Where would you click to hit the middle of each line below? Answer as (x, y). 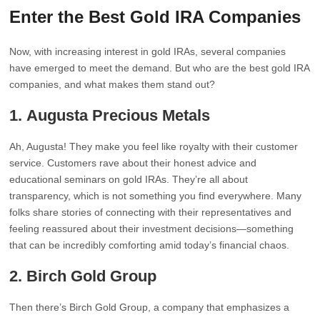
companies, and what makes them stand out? (112, 84)
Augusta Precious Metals (119, 115)
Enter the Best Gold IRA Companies (155, 17)
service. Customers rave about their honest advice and (133, 163)
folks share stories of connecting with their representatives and (151, 212)
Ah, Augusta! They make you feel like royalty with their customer (154, 146)
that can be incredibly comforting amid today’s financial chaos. (150, 245)
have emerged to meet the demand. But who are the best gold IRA (160, 68)
